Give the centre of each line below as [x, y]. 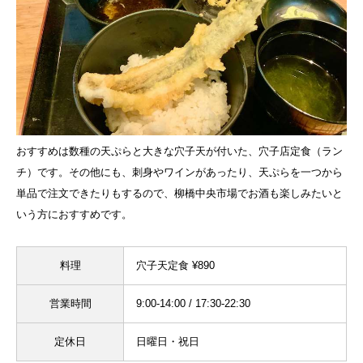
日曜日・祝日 [168, 342]
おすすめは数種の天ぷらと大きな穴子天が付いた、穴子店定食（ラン [179, 152]
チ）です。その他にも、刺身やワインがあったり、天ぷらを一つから [179, 173]
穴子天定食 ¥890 [175, 266]
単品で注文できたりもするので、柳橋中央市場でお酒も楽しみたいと [179, 194]
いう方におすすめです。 [74, 215]
